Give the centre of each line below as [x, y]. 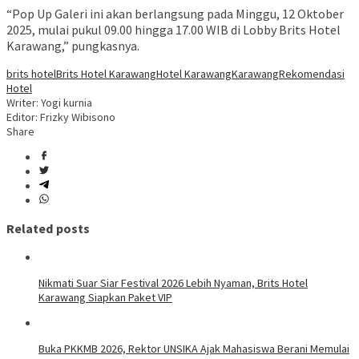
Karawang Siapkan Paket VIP [105, 297]
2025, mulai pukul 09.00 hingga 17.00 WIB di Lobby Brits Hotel [173, 30]
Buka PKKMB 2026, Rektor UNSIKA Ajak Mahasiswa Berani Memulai [194, 348]
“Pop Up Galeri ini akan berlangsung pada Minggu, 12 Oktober [175, 14]
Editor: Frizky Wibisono [61, 117]
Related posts [48, 229]
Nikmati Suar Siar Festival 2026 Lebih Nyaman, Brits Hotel [173, 282]
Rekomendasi [312, 74]
